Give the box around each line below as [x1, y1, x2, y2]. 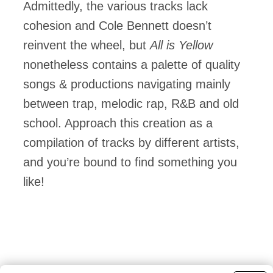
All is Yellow [150, 38, 213, 52]
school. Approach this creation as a [23, 116, 213, 130]
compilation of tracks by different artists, [23, 136, 239, 149]
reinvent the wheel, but [23, 38, 150, 52]
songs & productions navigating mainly [23, 77, 230, 91]
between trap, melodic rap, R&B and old [23, 97, 239, 110]
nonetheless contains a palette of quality [23, 58, 240, 71]
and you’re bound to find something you [23, 155, 237, 169]
